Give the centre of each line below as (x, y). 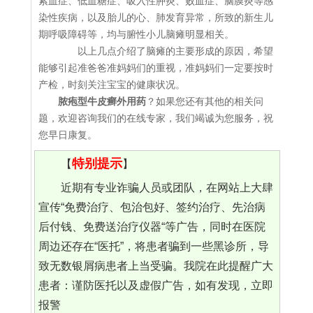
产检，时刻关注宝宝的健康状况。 (112, 85)
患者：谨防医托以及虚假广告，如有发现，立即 (155, 286)
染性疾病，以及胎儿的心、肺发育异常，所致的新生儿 (156, 18)
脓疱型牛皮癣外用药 (102, 102)
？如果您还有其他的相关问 (205, 102)
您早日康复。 (68, 135)
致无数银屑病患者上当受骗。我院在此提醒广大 (155, 266)
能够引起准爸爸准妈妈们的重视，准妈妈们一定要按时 (156, 68)
